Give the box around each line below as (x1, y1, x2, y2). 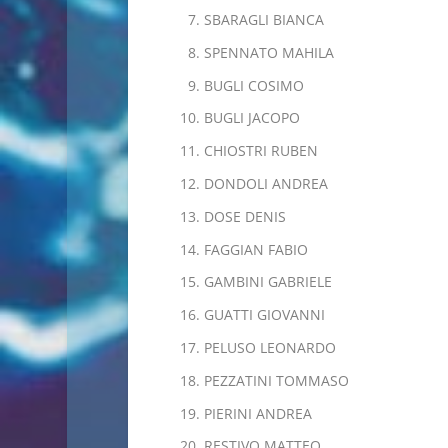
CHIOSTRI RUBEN (203, 141, 318, 161)
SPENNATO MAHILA (203, 42, 334, 62)
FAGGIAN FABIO (203, 239, 308, 259)
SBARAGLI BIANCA (203, 9, 324, 29)
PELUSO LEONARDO (203, 337, 336, 357)
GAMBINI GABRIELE (203, 272, 332, 292)
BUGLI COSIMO (203, 75, 304, 95)
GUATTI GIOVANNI (203, 305, 325, 325)
